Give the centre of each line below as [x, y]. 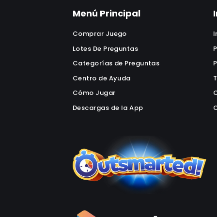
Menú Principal [107, 13]
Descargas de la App [108, 108]
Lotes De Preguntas [106, 48]
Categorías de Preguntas [116, 63]
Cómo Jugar [94, 93]
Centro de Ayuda [102, 78]
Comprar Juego [100, 34]
